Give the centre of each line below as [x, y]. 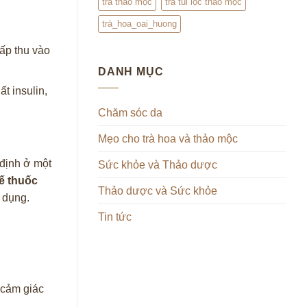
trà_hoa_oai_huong [139, 23]
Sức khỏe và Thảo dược [158, 165]
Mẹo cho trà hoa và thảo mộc [168, 139]
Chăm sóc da [130, 113]
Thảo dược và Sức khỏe [158, 191]
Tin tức [115, 217]
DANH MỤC [131, 71]
